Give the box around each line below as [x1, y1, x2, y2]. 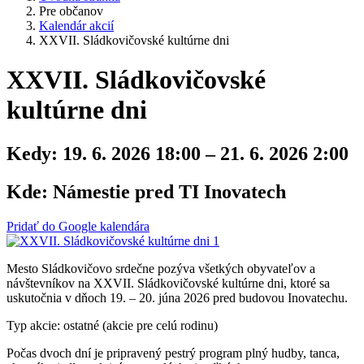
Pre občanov [39, 4, 103, 18]
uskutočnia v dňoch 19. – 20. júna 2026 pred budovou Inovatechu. [6, 290, 348, 305]
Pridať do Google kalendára [6, 219, 149, 233]
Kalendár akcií [39, 19, 114, 32]
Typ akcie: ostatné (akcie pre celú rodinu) [6, 318, 218, 332]
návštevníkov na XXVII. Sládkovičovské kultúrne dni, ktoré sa [6, 275, 330, 290]
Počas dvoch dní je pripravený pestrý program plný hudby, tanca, [6, 345, 340, 360]
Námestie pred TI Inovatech [48, 180, 286, 202]
